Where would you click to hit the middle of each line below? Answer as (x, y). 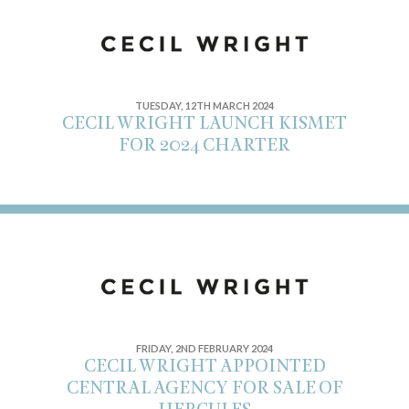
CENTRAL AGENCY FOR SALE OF (204, 389)
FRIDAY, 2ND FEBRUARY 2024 (204, 348)
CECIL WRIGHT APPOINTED (204, 367)
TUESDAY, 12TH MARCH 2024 (204, 105)
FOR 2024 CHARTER (204, 146)
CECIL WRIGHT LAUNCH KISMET (204, 124)
